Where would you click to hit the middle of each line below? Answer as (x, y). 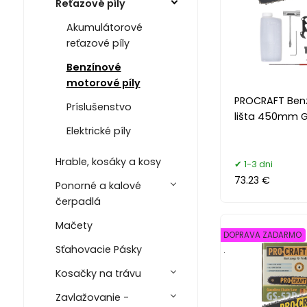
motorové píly (103, 83)
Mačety (74, 226)
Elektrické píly (98, 131)
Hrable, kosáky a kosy (108, 162)
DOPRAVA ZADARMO (262, 235)
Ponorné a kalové (98, 186)
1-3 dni (258, 164)
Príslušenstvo (99, 107)
